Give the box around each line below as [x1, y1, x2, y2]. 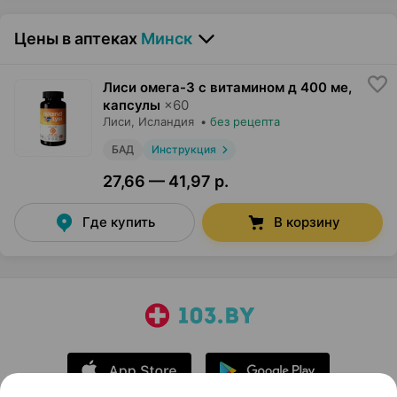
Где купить [82, 214, 155, 231]
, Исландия [131, 114, 194, 129]
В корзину [273, 214, 340, 231]
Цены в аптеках [14, 29, 137, 49]
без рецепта [210, 114, 280, 129]
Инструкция [151, 143, 216, 157]
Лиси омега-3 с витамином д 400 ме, [103, 79, 352, 97]
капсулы [103, 97, 160, 114]
